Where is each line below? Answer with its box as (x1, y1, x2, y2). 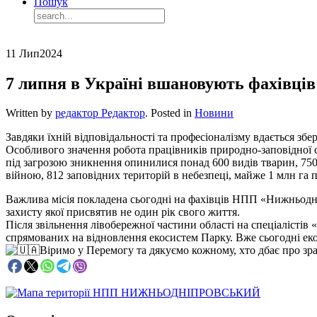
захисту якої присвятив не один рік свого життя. (6, 206, 240, 219)
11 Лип (6, 47, 40, 59)
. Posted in (145, 107, 195, 120)
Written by (6, 107, 55, 120)
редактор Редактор (55, 107, 145, 120)
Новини (195, 107, 234, 120)
